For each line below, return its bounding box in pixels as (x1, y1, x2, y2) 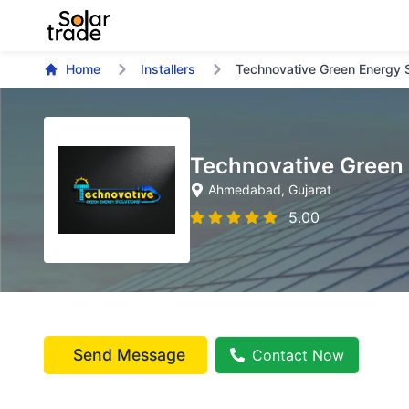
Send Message (73, 345, 185, 364)
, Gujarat (281, 182, 331, 197)
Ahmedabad (208, 182, 281, 197)
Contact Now (252, 346, 344, 364)
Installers (141, 61, 195, 77)
